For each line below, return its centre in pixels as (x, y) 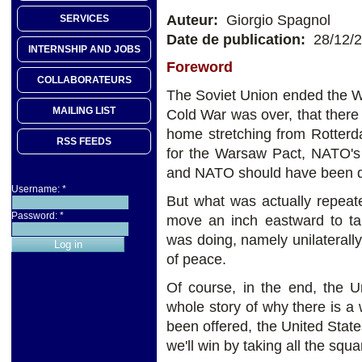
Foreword (200, 67)
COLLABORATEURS (84, 80)
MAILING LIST (84, 111)
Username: (37, 189)
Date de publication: (238, 39)
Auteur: (194, 20)
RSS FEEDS (84, 142)
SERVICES (84, 19)
